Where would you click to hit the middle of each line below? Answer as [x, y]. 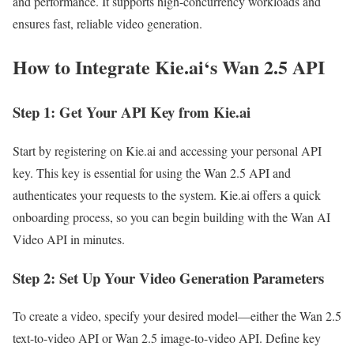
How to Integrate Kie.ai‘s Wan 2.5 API [169, 67]
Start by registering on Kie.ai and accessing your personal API [167, 150]
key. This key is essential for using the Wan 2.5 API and [152, 172]
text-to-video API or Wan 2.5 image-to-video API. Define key [167, 338]
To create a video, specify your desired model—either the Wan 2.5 [177, 316]
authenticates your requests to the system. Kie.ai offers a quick [167, 194]
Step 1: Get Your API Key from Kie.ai [132, 112]
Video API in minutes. [69, 239]
